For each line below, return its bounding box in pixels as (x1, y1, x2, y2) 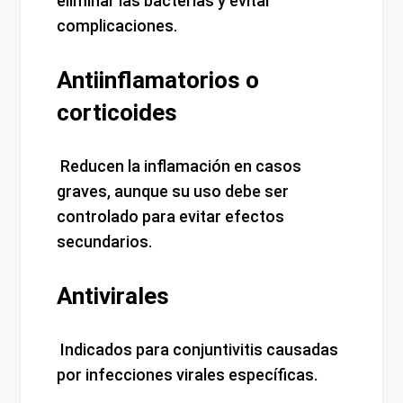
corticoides (57, 99, 178, 127)
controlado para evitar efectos (57, 207, 285, 227)
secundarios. (57, 232, 153, 252)
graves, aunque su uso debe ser (57, 182, 290, 201)
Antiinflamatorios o (57, 67, 260, 94)
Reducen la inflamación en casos (57, 157, 302, 176)
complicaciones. (57, 16, 178, 36)
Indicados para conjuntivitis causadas (57, 340, 339, 360)
